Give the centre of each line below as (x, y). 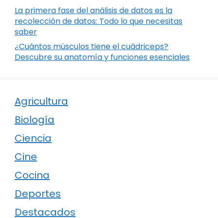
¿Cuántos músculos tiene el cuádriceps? (91, 47)
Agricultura (41, 101)
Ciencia (33, 138)
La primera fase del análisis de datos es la (93, 11)
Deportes (38, 194)
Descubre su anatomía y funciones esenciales (102, 57)
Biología (35, 120)
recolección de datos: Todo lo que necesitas (99, 21)
